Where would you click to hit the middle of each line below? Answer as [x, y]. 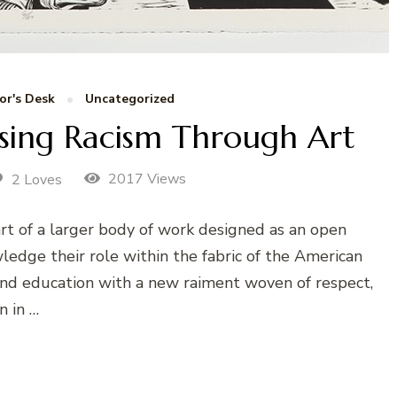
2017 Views [145, 179]
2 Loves [37, 180]
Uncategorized [130, 99]
